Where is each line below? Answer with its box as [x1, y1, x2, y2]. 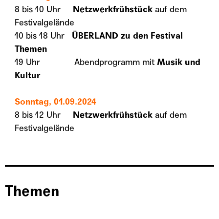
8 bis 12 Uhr [15, 109, 73, 120]
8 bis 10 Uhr [15, 3, 73, 15]
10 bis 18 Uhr [15, 30, 72, 41]
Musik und [157, 56, 200, 67]
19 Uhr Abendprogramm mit [15, 56, 157, 67]
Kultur [15, 69, 40, 81]
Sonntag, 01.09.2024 [15, 96, 96, 107]
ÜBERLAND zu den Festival [72, 30, 183, 41]
